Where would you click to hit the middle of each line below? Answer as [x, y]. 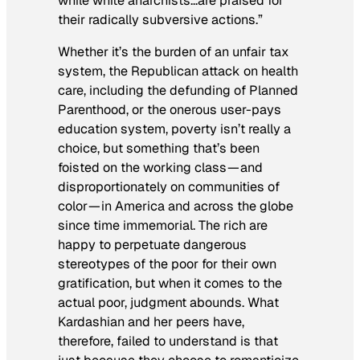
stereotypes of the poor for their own [167, 264]
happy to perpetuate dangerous [152, 245]
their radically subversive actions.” [160, 19]
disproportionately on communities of [169, 187]
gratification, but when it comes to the [170, 284]
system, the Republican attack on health [178, 72]
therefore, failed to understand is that [168, 342]
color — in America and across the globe [176, 207]
